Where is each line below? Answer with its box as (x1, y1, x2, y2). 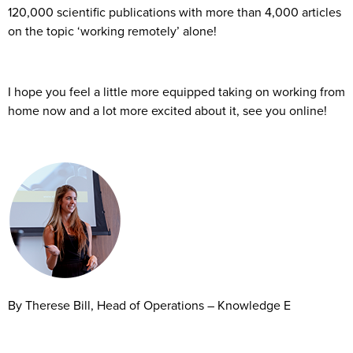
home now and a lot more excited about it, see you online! (8, 101, 327, 119)
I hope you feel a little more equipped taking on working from (8, 82, 345, 100)
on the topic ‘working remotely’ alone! (8, 21, 217, 39)
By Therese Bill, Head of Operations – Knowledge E (8, 295, 291, 314)
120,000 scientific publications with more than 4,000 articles (8, 2, 341, 20)
